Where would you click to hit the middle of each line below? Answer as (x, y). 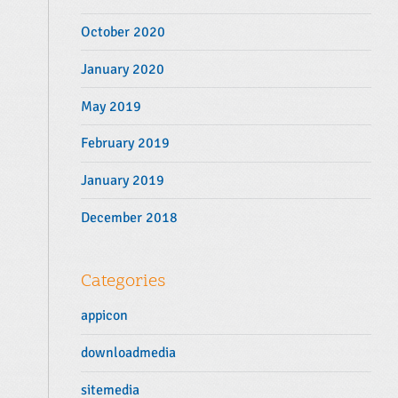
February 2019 (126, 143)
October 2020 (123, 32)
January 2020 (123, 69)
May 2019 (111, 106)
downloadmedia (129, 353)
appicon (105, 316)
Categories (123, 282)
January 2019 (123, 181)
